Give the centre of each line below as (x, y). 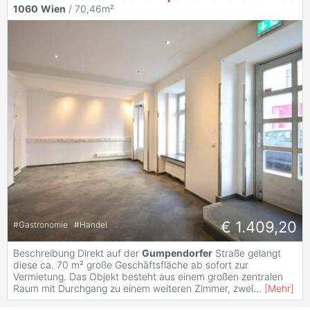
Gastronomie (44, 225)
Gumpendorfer (177, 253)
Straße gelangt (247, 253)
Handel (93, 225)
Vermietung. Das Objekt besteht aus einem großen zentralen (148, 276)
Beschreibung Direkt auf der (77, 253)
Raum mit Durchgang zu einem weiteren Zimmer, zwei (133, 288)
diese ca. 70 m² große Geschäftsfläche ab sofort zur (131, 264)
